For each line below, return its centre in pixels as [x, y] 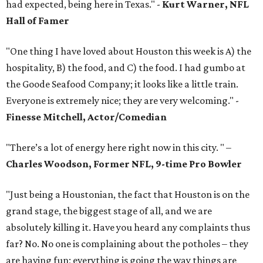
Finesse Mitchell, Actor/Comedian [86, 117]
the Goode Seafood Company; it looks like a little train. [122, 84]
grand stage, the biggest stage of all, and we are [109, 211]
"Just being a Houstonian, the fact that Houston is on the [128, 195]
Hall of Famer [38, 21]
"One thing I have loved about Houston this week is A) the [129, 51]
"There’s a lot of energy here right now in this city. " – [119, 148]
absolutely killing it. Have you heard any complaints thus [128, 227]
